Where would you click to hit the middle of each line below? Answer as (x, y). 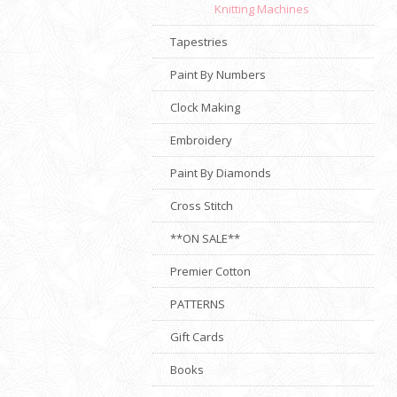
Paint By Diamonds (221, 172)
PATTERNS (198, 304)
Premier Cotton (210, 271)
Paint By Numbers (218, 74)
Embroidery (201, 140)
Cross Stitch (202, 205)
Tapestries (199, 41)
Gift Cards (197, 336)
